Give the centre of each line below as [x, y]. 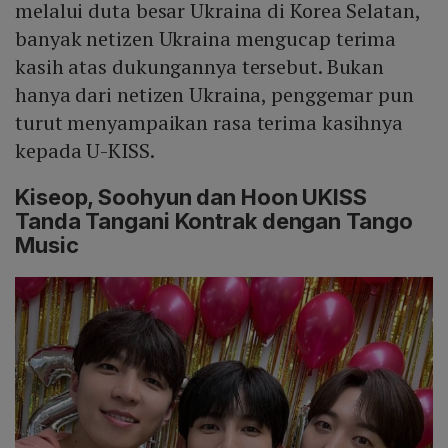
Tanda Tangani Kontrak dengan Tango [214, 220]
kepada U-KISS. [85, 150]
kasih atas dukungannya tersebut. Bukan [200, 66]
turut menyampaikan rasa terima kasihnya [209, 122]
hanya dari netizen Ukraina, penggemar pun [214, 94]
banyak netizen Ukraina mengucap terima [206, 38]
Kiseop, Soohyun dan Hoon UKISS [191, 196]
